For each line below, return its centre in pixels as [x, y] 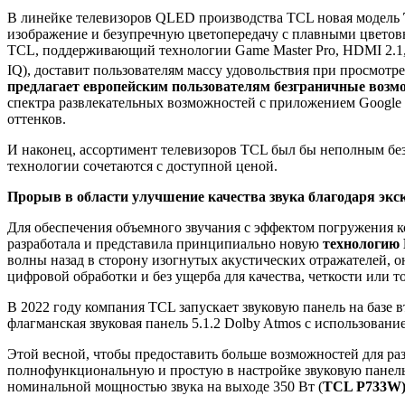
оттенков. [37, 119]
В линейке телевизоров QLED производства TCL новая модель [205, 17]
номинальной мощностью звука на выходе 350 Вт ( [165, 387]
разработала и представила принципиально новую [165, 244]
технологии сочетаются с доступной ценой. [142, 166]
